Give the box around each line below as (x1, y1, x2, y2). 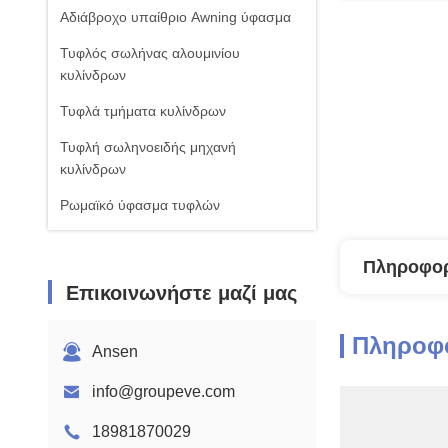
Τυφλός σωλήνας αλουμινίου (60, 45, 240, 61)
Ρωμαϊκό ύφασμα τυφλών (60, 197, 220, 213)
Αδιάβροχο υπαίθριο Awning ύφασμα (60, 9, 291, 25)
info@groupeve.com (92, 383, 235, 400)
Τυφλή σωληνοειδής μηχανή (60, 139, 236, 155)
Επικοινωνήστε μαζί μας (66, 282, 297, 304)
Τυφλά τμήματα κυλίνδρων (60, 103, 226, 119)
